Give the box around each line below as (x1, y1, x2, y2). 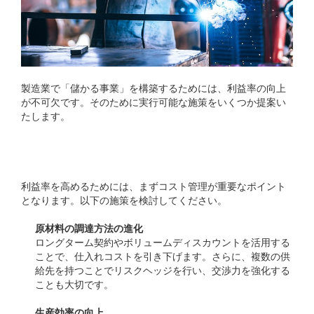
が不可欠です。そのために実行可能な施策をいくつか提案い (21, 95, 286, 109)
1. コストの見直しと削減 (38, 135, 276, 166)
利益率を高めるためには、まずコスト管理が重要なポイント (21, 179, 286, 193)
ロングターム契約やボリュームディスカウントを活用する (35, 235, 290, 250)
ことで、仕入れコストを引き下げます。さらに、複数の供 (35, 249, 290, 264)
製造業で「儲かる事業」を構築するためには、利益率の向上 (21, 81, 286, 95)
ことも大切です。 (35, 277, 114, 292)
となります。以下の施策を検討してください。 (21, 193, 227, 207)
